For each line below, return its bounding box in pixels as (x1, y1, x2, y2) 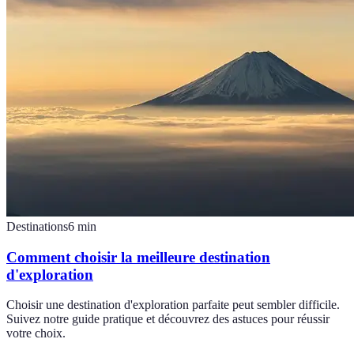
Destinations (6, 219, 68, 233)
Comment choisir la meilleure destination (6, 248, 270, 265)
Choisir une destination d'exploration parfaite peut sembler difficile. (6, 298, 340, 312)
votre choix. (6, 326, 66, 341)
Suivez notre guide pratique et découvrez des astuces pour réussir (6, 312, 330, 326)
